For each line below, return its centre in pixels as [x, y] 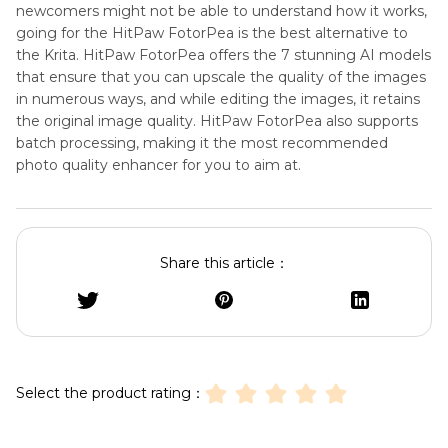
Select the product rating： [110, 393]
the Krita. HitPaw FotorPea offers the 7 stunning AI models [223, 54]
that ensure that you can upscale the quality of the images [221, 76]
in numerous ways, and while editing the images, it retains [218, 98]
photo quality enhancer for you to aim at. [158, 164]
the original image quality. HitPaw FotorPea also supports [217, 120]
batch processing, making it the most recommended [202, 142]
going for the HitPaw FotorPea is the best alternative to [212, 32]
